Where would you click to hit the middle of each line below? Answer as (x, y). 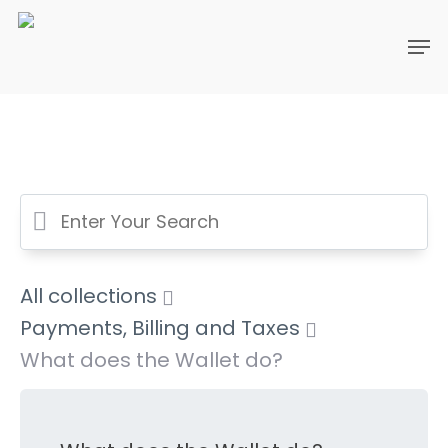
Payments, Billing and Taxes (160, 328)
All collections (88, 296)
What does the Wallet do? (151, 360)
